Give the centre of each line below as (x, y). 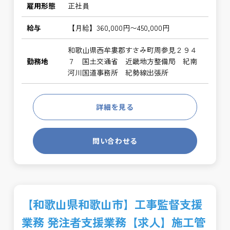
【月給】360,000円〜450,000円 (119, 28)
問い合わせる (115, 141)
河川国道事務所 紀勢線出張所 (118, 72)
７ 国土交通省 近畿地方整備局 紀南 (133, 61)
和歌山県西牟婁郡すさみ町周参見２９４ (133, 50)
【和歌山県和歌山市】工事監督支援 (112, 204)
